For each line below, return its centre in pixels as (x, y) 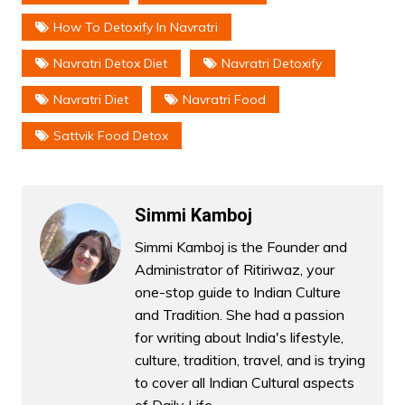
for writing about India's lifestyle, (239, 338)
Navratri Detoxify (271, 64)
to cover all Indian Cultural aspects (244, 383)
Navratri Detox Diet (110, 64)
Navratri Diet (90, 100)
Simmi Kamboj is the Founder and (240, 247)
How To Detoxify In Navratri (135, 28)
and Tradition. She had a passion (239, 315)
